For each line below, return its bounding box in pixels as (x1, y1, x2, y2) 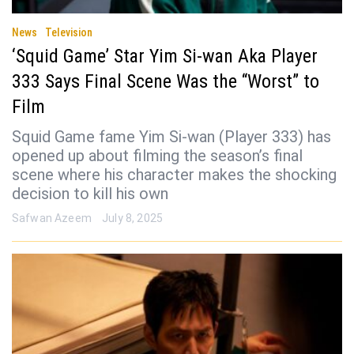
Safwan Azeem (12, 211, 92, 224)
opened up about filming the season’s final (12, 145, 303, 165)
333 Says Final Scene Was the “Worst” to (12, 70, 319, 92)
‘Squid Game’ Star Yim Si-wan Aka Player (12, 44, 318, 67)
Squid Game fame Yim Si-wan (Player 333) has (12, 126, 331, 146)
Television (45, 25, 92, 39)
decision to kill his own (12, 183, 168, 203)
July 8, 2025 (102, 211, 164, 224)
